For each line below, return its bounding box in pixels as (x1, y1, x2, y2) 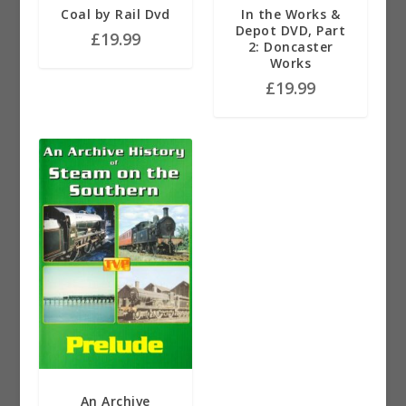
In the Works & (241, 5, 341, 23)
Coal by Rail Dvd (61, 5, 170, 23)
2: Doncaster (247, 37, 333, 55)
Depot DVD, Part (235, 21, 346, 39)
